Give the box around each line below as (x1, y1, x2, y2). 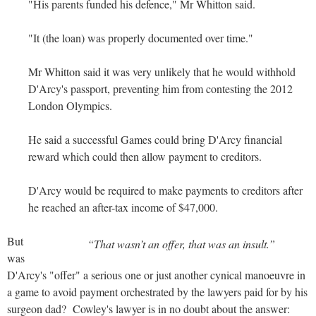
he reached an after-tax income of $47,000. (28, 199, 218, 214)
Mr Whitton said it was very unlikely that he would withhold (28, 63, 296, 79)
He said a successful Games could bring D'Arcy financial (28, 131, 282, 147)
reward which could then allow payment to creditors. (28, 148, 262, 164)
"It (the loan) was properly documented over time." (28, 30, 253, 45)
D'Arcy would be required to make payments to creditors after (28, 182, 303, 197)
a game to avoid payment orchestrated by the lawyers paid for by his (7, 284, 308, 299)
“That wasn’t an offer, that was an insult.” (87, 236, 275, 251)
